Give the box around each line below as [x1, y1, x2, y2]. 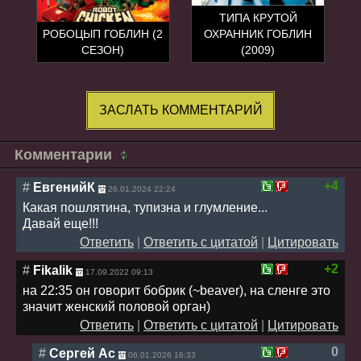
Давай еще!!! [23, 216, 98, 230]
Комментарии [15, 146, 116, 163]
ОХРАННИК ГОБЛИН [204, 27, 313, 40]
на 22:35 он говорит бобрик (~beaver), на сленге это [23, 283, 330, 297]
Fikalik [33, 263, 73, 277]
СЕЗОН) [81, 43, 125, 56]
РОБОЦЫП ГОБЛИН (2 [43, 27, 164, 40]
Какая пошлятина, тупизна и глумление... [23, 200, 268, 214]
